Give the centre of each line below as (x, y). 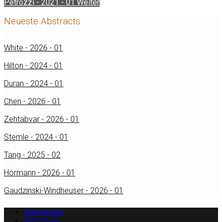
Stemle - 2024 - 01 (36, 137)
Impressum (44, 212)
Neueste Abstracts (42, 22)
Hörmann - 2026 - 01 (40, 172)
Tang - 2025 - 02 (32, 155)
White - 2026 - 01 (33, 48)
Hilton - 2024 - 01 (33, 65)
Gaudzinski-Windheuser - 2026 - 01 (64, 190)
